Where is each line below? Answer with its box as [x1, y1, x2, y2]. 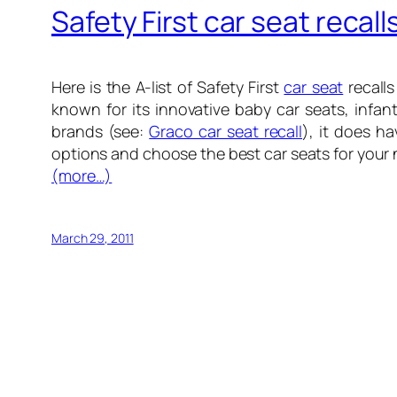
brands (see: [51, 121, 150, 143]
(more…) [51, 165, 113, 187]
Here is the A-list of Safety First [51, 76, 284, 98]
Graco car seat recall [149, 121, 303, 143]
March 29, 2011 [51, 230, 134, 247]
